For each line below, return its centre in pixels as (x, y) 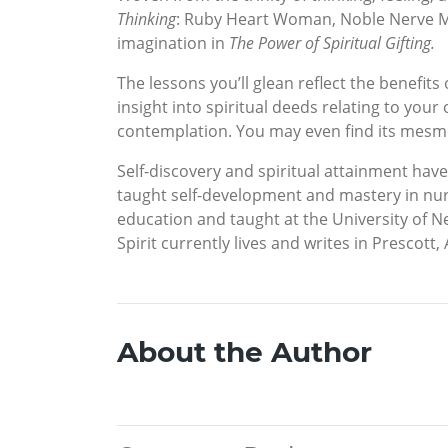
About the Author (244, 352)
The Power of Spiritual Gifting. (332, 43)
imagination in (173, 43)
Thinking (146, 19)
